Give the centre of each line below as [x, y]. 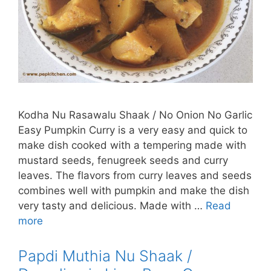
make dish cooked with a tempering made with [132, 145]
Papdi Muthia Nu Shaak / [105, 256]
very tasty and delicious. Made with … [112, 206]
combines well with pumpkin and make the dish [134, 191]
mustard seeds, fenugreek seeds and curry [123, 161]
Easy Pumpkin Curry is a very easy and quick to [133, 130]
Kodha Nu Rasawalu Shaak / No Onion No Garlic [135, 115]
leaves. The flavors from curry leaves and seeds [135, 176]
